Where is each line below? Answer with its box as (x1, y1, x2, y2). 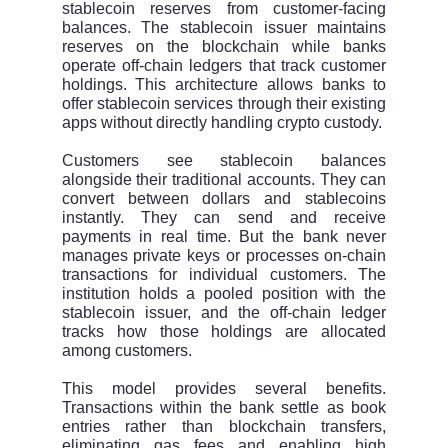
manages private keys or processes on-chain (61, 247, 387, 265)
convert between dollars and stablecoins (61, 190, 387, 208)
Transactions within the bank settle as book (61, 399, 387, 417)
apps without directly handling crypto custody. (61, 114, 382, 132)
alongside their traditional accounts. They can (61, 171, 387, 189)
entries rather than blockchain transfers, (61, 418, 387, 436)
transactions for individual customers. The (61, 266, 387, 284)
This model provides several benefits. (61, 380, 387, 398)
